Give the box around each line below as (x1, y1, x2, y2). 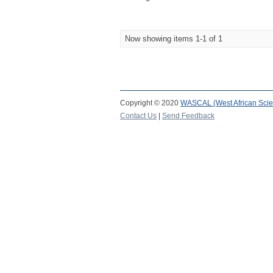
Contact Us (120, 112, 157, 120)
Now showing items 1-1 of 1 (125, 34, 222, 43)
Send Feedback (162, 112, 214, 120)
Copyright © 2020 (120, 99, 180, 107)
